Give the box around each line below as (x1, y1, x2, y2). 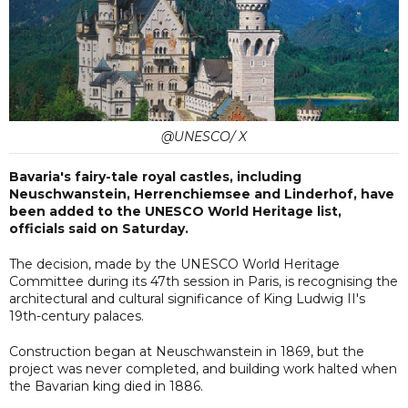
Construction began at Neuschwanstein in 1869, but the (9, 342, 364, 360)
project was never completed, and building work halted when (9, 360, 397, 377)
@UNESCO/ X (161, 127, 247, 145)
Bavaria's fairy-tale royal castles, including (9, 168, 301, 185)
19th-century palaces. (9, 307, 144, 324)
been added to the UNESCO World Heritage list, (9, 202, 342, 219)
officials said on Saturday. (9, 219, 189, 237)
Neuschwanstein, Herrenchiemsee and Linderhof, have (9, 185, 394, 202)
